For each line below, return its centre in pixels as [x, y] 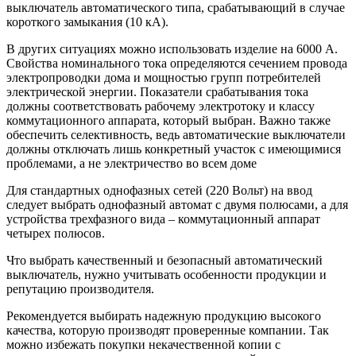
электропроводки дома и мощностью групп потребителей [164, 77]
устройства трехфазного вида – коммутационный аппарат [163, 219]
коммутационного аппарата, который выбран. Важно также [168, 120]
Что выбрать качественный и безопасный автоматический [164, 260]
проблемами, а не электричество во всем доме [132, 163]
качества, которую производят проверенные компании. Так [168, 330]
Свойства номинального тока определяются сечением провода [177, 63]
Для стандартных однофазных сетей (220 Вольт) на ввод [159, 190]
